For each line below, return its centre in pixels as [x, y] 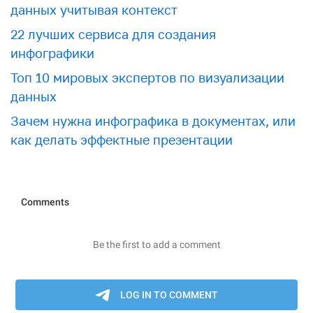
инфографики [52, 53]
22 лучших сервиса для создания [113, 34]
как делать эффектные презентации [122, 140]
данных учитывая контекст [94, 10]
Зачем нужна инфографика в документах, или [153, 121]
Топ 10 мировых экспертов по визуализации [147, 78]
